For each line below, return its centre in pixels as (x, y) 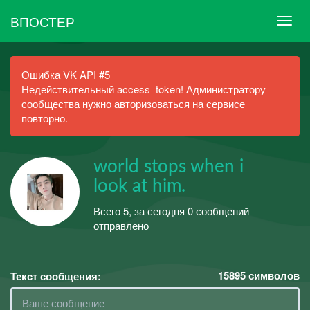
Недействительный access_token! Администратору (144, 89)
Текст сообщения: (56, 276)
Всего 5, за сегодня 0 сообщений (171, 210)
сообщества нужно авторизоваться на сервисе (133, 103)
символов (273, 275)
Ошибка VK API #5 (66, 74)
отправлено (121, 225)
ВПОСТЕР (43, 21)
